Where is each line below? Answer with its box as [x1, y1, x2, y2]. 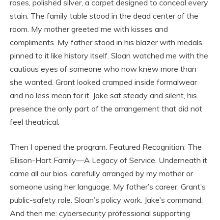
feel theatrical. [10, 116, 59, 127]
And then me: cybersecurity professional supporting [10, 208, 190, 218]
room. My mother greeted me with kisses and [10, 24, 168, 34]
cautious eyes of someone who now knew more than [10, 63, 196, 74]
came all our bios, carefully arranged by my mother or [10, 168, 193, 178]
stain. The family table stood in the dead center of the [10, 10, 198, 21]
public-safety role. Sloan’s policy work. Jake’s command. [10, 194, 203, 205]
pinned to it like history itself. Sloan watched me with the [10, 50, 208, 60]
